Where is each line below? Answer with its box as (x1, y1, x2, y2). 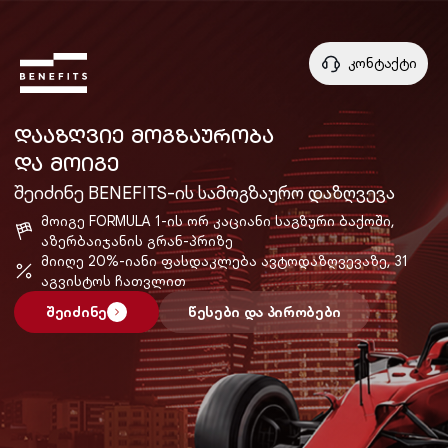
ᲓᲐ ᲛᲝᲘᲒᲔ (14, 144, 119, 179)
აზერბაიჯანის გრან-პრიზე (41, 232, 233, 250)
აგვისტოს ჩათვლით (41, 272, 186, 290)
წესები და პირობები (187, 303, 342, 321)
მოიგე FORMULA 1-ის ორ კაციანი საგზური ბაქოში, (41, 212, 395, 230)
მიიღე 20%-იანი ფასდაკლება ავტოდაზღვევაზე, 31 (41, 252, 408, 270)
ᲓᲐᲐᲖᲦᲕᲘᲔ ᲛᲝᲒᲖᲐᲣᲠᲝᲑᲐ (14, 116, 274, 151)
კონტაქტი (347, 54, 417, 72)
